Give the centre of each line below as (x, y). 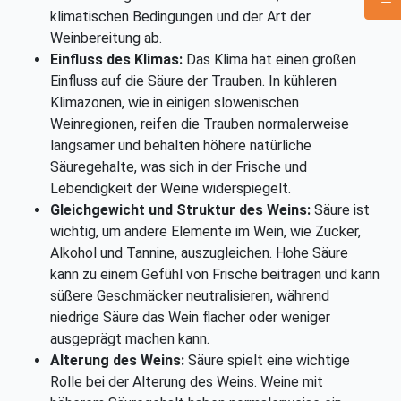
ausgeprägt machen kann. (130, 339)
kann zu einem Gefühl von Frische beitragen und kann (215, 275)
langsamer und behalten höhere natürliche (181, 146)
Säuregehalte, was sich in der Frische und (179, 167)
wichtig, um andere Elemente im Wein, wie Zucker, (205, 232)
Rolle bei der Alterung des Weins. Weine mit (187, 382)
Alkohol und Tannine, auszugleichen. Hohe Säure (199, 253)
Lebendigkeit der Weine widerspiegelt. (171, 189)
